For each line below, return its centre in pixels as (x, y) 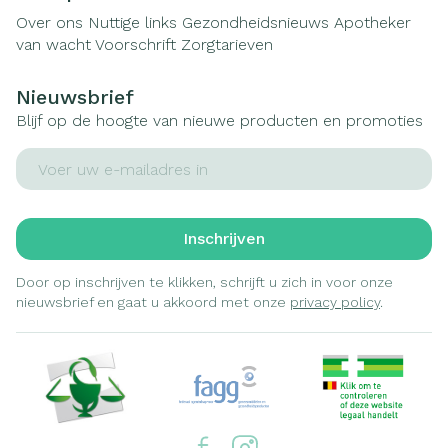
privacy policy (335, 302)
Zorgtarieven (227, 44)
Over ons (49, 22)
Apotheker (372, 22)
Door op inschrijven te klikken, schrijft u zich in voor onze (204, 282)
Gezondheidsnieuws (255, 22)
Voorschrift (135, 44)
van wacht (53, 44)
